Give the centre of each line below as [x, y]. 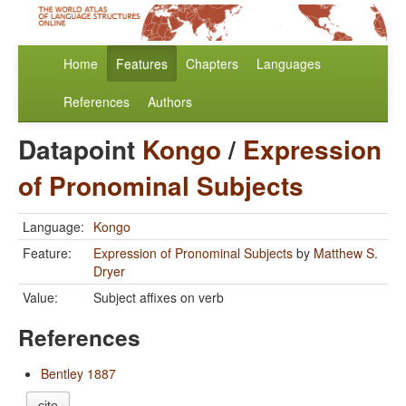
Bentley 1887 [78, 374]
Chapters [212, 64]
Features [142, 64]
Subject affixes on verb [159, 298]
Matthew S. [346, 253]
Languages [289, 64]
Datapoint [80, 150]
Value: [40, 298]
